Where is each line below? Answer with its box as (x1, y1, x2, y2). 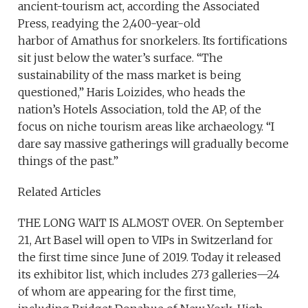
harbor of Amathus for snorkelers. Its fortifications (18, 34, 288, 48)
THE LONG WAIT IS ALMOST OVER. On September (18, 216, 285, 230)
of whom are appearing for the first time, (18, 285, 236, 299)
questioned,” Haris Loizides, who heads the (18, 85, 246, 100)
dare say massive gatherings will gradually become (18, 137, 289, 151)
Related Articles (18, 185, 102, 199)
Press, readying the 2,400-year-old (18, 16, 201, 31)
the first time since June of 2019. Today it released (18, 250, 282, 265)
